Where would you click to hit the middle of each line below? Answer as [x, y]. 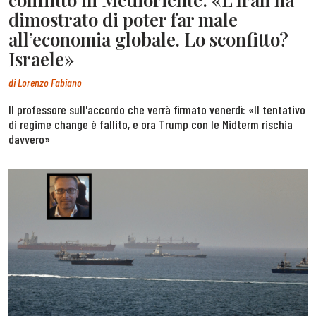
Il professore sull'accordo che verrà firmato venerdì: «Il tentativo [157, 110]
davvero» [29, 139]
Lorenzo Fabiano [50, 83]
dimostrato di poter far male [123, 19]
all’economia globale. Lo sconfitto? [148, 39]
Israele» [41, 59]
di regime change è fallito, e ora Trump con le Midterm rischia [151, 124]
